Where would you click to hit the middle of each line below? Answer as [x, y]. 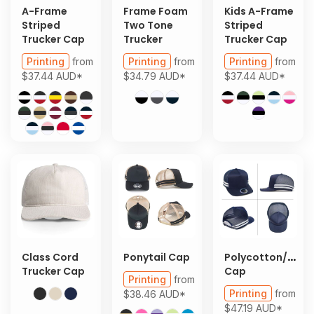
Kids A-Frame [259, 12]
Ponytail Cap [156, 257]
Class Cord [50, 257]
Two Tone [148, 26]
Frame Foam [155, 12]
